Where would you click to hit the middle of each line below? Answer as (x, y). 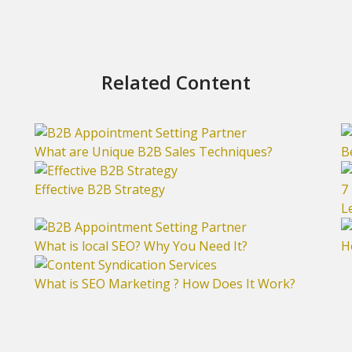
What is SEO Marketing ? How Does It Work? (165, 284)
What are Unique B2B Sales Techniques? (154, 152)
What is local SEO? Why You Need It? (141, 246)
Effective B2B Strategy (100, 189)
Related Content (176, 82)
